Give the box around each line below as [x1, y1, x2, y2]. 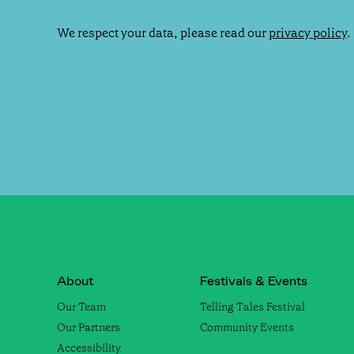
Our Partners [57, 320, 120, 335]
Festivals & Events [200, 273, 307, 290]
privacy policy [269, 24, 347, 42]
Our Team [57, 299, 106, 314]
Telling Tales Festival [200, 299, 305, 314]
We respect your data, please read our [57, 24, 269, 42]
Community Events [200, 320, 294, 335]
